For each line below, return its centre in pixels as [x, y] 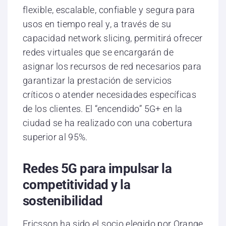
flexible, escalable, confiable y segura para [109, 10]
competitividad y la [77, 185]
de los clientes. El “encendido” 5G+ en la [103, 109]
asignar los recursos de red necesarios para [112, 67]
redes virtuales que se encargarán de [98, 52]
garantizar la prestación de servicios [97, 81]
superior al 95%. [55, 137]
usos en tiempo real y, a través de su [97, 24]
